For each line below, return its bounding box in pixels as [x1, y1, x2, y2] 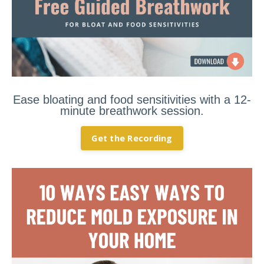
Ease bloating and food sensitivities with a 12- [13, 93, 251, 106]
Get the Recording [91, 133, 173, 144]
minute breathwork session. [60, 104, 204, 117]
